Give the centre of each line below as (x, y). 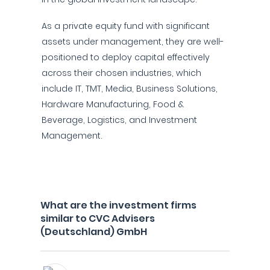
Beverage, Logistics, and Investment (119, 120)
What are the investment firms (118, 205)
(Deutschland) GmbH (94, 232)
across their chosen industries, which (121, 73)
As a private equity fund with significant (126, 26)
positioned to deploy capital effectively (126, 57)
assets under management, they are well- (133, 42)
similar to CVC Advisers (98, 218)
